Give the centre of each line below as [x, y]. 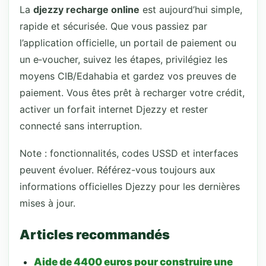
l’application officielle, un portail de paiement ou [128, 43]
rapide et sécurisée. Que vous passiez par [113, 26]
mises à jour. [47, 203]
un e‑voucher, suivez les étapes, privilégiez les [123, 59]
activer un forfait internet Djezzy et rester [114, 109]
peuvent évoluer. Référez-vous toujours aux [118, 170]
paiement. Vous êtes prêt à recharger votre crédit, [132, 93]
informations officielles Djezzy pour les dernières [130, 186]
